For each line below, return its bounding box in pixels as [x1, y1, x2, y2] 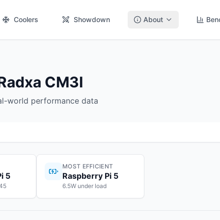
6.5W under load [62, 182, 107, 190]
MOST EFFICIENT [62, 163, 113, 170]
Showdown [74, 15, 110, 24]
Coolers [14, 15, 38, 24]
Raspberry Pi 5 [62, 171, 118, 181]
